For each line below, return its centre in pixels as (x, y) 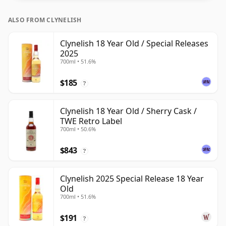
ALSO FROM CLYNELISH (45, 20)
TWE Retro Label (91, 121)
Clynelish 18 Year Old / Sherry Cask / (128, 111)
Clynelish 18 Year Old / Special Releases (134, 44)
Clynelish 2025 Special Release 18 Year (132, 179)
